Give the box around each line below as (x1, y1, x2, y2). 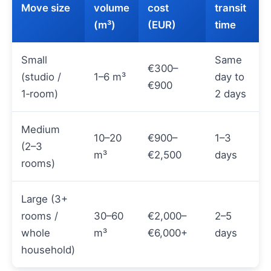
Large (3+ (21, 193, 68, 206)
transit (215, 2, 246, 15)
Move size (21, 2, 70, 15)
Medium (21, 123, 60, 136)
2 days (215, 88, 246, 100)
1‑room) (21, 88, 58, 100)
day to (215, 71, 244, 83)
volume (94, 2, 129, 15)
